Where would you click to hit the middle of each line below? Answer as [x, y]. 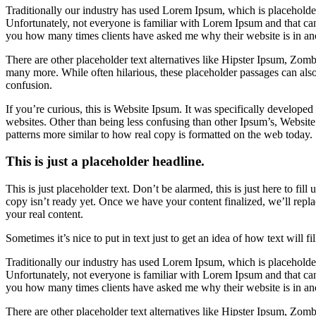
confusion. [29, 85]
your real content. [44, 214]
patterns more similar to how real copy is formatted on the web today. [159, 134]
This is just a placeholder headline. [105, 162]
